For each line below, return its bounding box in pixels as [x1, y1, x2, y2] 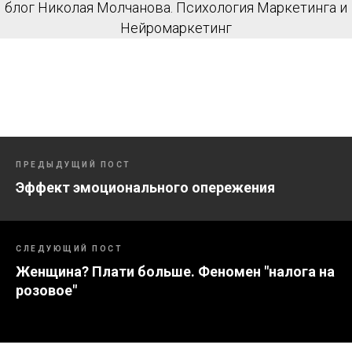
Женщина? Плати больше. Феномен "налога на [16, 263, 335, 280]
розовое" [16, 282, 77, 299]
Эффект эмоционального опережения [16, 179, 275, 196]
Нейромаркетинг [120, 20, 232, 36]
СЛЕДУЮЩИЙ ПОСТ [16, 244, 123, 253]
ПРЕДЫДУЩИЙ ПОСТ [16, 160, 131, 169]
